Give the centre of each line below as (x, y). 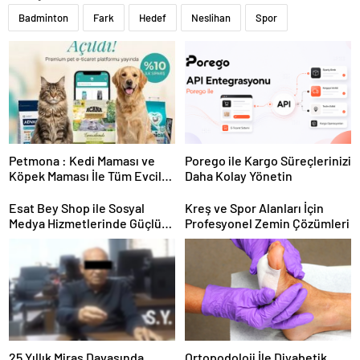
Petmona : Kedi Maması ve (82, 160)
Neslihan (211, 18)
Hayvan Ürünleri (53, 190)
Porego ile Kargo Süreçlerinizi (268, 160)
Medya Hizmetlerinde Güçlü (85, 223)
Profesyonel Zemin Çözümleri (267, 223)
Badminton (43, 18)
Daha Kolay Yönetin (239, 175)
